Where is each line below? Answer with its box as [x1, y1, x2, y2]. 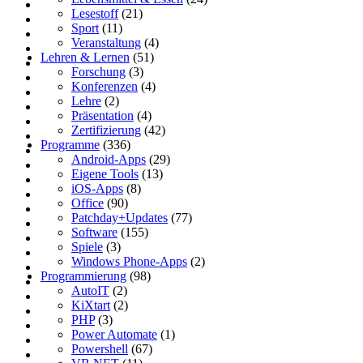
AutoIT [71, 284, 109, 298]
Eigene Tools [71, 167, 139, 181]
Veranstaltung [71, 36, 141, 50]
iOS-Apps [71, 181, 123, 196]
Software [71, 225, 117, 240]
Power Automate [71, 327, 157, 342]
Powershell [71, 342, 128, 357]
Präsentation [71, 109, 134, 123]
